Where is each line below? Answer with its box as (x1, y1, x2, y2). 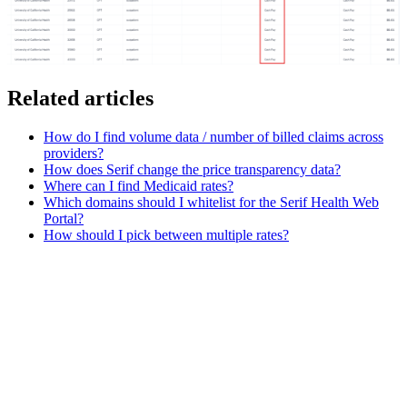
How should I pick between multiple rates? (44, 226, 289, 243)
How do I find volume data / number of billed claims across (44, 128, 383, 144)
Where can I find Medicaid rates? (44, 177, 233, 194)
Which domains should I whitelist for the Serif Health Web (44, 194, 379, 210)
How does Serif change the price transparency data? (44, 161, 341, 177)
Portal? (44, 210, 84, 226)
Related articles (7, 86, 154, 111)
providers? (44, 144, 104, 161)
